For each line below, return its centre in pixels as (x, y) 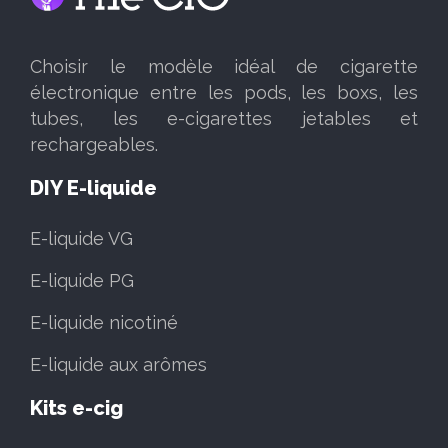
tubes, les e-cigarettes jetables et (224, 118)
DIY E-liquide (93, 188)
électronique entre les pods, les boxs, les (224, 92)
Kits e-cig (76, 408)
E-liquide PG (82, 280)
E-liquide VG (81, 238)
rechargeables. (94, 144)
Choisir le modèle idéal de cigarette (224, 66)
